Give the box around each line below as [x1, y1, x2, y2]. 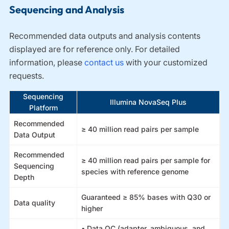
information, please [9, 57, 85, 67]
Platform [29, 103, 58, 112]
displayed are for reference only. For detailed [9, 44, 180, 54]
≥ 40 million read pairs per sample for [81, 156, 211, 165]
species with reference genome [81, 167, 189, 176]
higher [81, 204, 103, 213]
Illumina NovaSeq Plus [110, 98, 187, 106]
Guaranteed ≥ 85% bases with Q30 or [81, 193, 211, 201]
